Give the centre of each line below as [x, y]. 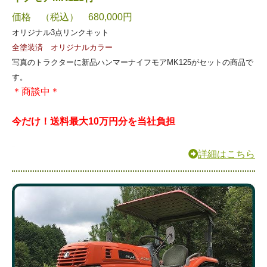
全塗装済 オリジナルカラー [62, 47]
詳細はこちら [226, 154]
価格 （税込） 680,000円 [72, 17]
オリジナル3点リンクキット [60, 32]
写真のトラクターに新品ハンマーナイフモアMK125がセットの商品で [133, 62]
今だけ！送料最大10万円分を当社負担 [94, 121]
